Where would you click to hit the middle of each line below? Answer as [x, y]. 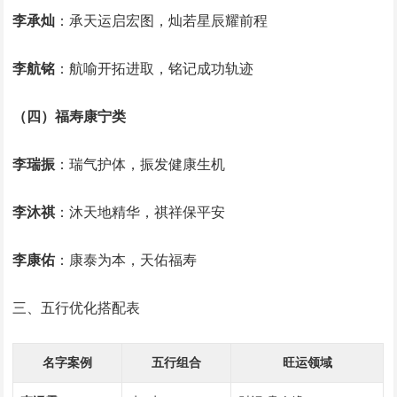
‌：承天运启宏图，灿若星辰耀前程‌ [162, 21]
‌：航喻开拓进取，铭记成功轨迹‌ [155, 69]
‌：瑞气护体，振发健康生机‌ [140, 165]
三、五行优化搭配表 [77, 308]
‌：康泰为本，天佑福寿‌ [126, 261]
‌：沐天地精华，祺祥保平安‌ [140, 213]
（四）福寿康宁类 [70, 117]
